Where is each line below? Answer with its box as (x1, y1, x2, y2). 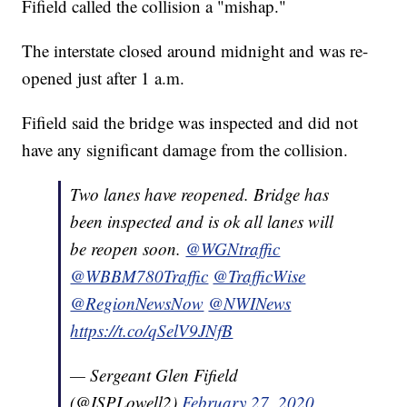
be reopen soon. (70, 236, 186, 260)
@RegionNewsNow (70, 291, 204, 314)
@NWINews (208, 291, 292, 314)
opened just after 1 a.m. (22, 65, 185, 89)
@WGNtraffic (185, 236, 281, 260)
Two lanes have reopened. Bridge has (70, 182, 330, 205)
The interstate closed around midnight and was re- (22, 38, 369, 62)
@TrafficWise (213, 263, 306, 287)
